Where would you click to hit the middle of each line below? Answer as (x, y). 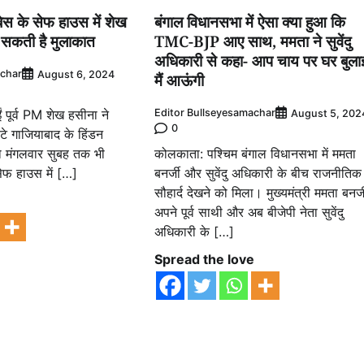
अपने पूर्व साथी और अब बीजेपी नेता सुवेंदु (249, 212)
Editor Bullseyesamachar (214, 113)
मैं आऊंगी (179, 80)
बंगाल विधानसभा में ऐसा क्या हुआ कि (249, 22)
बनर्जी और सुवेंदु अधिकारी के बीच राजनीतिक (258, 173)
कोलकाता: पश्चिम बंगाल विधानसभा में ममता (255, 153)
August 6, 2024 (76, 74)
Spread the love (204, 259)
